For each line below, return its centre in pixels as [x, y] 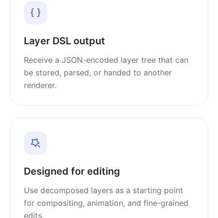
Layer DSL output [64, 41]
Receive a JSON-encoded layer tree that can [106, 60]
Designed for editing [72, 171]
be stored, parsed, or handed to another [98, 73]
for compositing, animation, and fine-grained [106, 203]
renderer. [40, 85]
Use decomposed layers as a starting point [103, 190]
